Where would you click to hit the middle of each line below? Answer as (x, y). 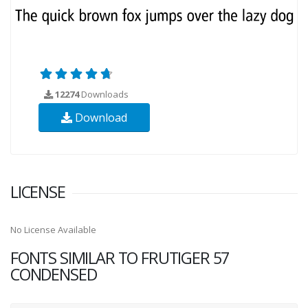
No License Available (53, 229)
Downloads (104, 94)
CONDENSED (54, 274)
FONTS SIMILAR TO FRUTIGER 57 (120, 257)
